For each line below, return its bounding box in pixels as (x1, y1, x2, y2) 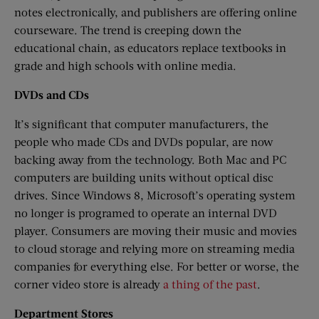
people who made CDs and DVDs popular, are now (14, 134, 273, 148)
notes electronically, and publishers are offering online (14, 4, 297, 19)
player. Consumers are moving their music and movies (14, 223, 297, 237)
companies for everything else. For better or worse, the (14, 258, 299, 273)
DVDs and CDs (14, 87, 89, 101)
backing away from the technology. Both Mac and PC (14, 152, 286, 166)
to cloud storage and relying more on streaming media (14, 241, 295, 255)
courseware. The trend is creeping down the (14, 22, 241, 36)
